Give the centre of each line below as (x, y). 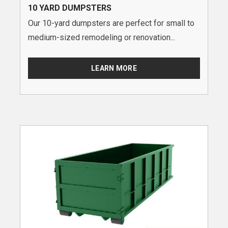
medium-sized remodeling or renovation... (102, 37)
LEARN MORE (114, 68)
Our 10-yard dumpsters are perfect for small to (111, 23)
